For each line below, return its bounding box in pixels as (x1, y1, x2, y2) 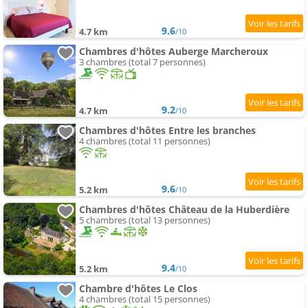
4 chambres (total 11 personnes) (79, 135, 210, 148)
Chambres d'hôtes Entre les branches (79, 124, 256, 137)
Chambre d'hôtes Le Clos (79, 282, 197, 296)
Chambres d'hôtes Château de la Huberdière (79, 203, 289, 217)
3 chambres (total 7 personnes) (79, 56, 206, 69)
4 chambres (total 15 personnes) (79, 293, 210, 306)
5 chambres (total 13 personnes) (79, 214, 210, 227)
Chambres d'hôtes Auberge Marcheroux (79, 45, 268, 58)
